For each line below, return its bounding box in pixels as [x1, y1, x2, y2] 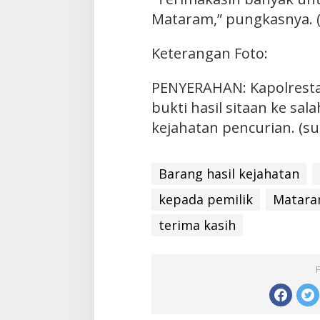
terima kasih [158, 216, 236, 234]
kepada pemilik [158, 191, 253, 209]
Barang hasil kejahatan [158, 165, 299, 183]
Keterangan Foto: [151, 44, 268, 64]
